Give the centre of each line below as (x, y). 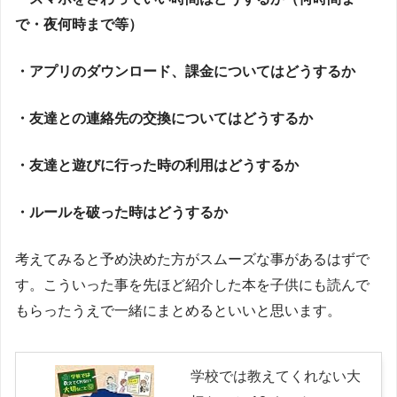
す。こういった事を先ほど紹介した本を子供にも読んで (192, 285)
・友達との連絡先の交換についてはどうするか (164, 119)
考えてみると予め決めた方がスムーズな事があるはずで (192, 260)
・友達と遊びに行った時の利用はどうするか (157, 166)
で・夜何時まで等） (79, 25)
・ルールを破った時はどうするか (121, 213)
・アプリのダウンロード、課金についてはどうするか (185, 72)
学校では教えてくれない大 (276, 377)
